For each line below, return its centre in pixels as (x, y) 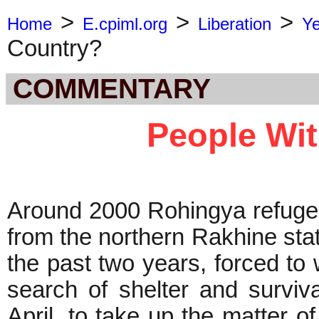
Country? (54, 48)
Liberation (234, 24)
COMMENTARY (112, 88)
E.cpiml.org (125, 24)
